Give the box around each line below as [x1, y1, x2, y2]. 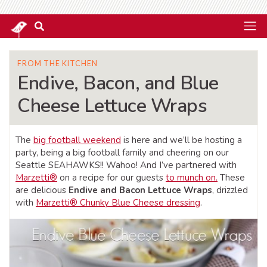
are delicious [15, 184, 69, 196]
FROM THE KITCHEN [17, 59, 98, 68]
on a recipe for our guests [57, 172, 166, 184]
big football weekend [33, 134, 121, 146]
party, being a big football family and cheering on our [15, 147, 229, 159]
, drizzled [212, 184, 248, 196]
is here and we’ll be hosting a [121, 134, 242, 146]
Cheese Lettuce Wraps [17, 93, 207, 119]
